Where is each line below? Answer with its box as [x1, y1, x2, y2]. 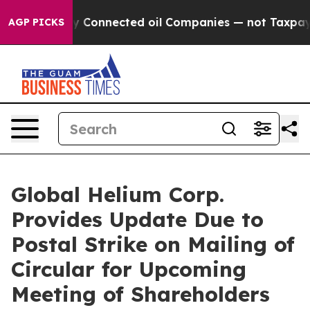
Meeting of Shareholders [11, 281, 270, 307]
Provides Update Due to [11, 206, 264, 232]
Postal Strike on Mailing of [11, 231, 295, 257]
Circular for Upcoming [11, 256, 246, 282]
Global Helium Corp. [11, 181, 224, 208]
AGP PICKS [8, 16, 64, 28]
